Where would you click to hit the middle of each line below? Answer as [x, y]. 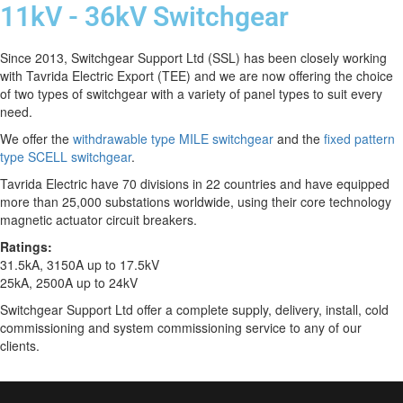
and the [299, 139]
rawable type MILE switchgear [188, 139]
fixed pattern [359, 139]
